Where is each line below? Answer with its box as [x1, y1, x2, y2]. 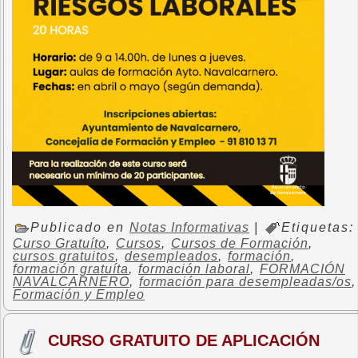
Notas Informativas [129, 221, 249, 235]
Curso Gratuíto [13, 237, 106, 251]
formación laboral [138, 262, 250, 276]
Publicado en [30, 221, 129, 235]
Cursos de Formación [171, 237, 308, 251]
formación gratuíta [13, 262, 129, 276]
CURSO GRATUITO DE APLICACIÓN [48, 332, 320, 350]
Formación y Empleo [13, 288, 145, 302]
